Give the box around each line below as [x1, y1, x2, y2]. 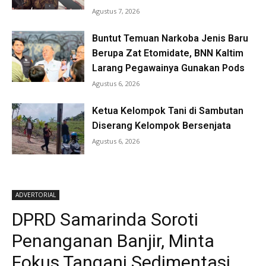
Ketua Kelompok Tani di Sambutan [92, 105, 244, 117]
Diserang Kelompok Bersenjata [92, 120, 232, 132]
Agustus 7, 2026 [92, 7, 140, 16]
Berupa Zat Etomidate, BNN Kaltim [92, 47, 244, 59]
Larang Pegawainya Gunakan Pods [92, 62, 245, 74]
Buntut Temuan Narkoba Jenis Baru [92, 33, 249, 45]
